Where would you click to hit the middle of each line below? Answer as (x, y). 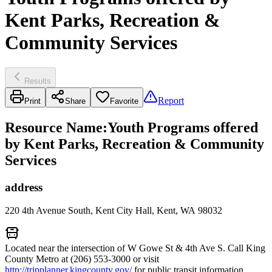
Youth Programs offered (183, 127)
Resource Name (54, 127)
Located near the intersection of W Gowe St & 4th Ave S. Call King (135, 248)
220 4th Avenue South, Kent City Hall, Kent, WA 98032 (114, 211)
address (24, 187)
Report (171, 100)
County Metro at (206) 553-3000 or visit (82, 259)
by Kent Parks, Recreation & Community (134, 144)
